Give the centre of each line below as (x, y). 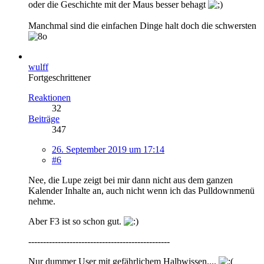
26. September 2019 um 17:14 (108, 149)
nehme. (42, 201)
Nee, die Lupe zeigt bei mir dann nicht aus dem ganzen (131, 180)
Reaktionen (49, 97)
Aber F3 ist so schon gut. (76, 221)
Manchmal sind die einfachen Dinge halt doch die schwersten (142, 25)
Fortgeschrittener (60, 77)
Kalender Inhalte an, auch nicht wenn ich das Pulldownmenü (141, 190)
